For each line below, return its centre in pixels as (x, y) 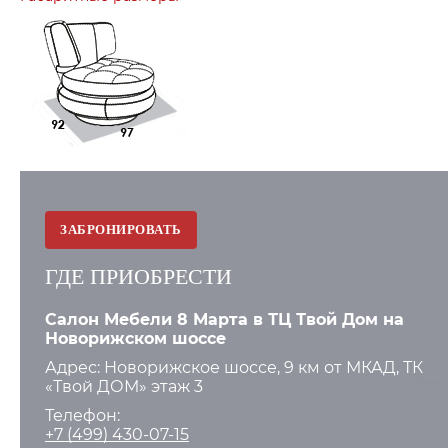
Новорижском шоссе (135, 339)
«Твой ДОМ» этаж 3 (124, 387)
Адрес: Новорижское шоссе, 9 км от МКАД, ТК (234, 368)
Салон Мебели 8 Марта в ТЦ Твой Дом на (224, 320)
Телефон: (82, 416)
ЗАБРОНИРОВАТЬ (121, 230)
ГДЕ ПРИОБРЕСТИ (138, 277)
